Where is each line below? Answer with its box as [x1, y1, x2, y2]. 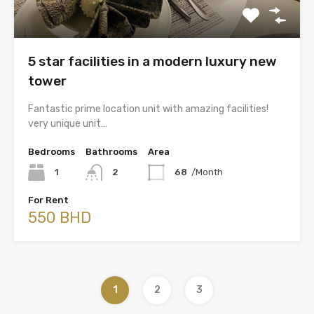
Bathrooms [86, 146, 137, 158]
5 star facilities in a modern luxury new [28, 53, 277, 70]
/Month [191, 167, 223, 178]
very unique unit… [28, 118, 107, 130]
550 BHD [28, 208, 91, 228]
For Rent [28, 195, 69, 206]
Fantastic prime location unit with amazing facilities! [28, 103, 268, 116]
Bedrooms [28, 146, 75, 158]
